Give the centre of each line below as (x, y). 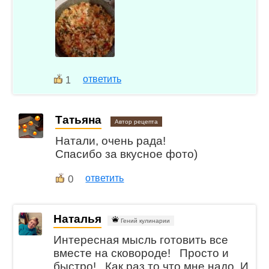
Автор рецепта (137, 122)
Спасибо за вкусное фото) (127, 154)
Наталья (78, 219)
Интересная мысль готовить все (141, 240)
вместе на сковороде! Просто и (141, 253)
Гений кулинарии (145, 220)
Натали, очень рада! (111, 141)
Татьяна (79, 120)
